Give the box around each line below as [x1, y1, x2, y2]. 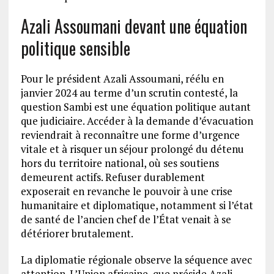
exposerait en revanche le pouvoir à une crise [20, 184, 232, 199]
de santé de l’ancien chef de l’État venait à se [20, 212, 231, 227]
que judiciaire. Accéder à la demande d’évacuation [20, 114, 253, 128]
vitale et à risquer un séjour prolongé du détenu [20, 142, 244, 157]
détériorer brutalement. [20, 226, 133, 241]
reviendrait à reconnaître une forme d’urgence [20, 128, 240, 143]
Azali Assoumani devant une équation [20, 13, 247, 39]
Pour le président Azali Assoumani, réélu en [20, 72, 224, 86]
